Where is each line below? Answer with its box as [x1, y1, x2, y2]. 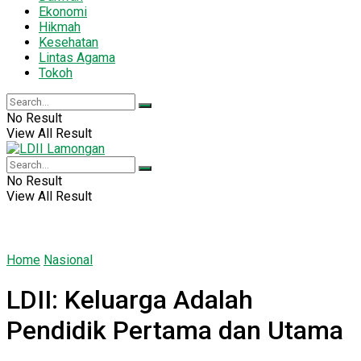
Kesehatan [39, 34, 98, 50]
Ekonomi [39, 3, 87, 19]
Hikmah [39, 19, 81, 35]
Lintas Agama [39, 49, 115, 65]
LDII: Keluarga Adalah [6, 284, 253, 316]
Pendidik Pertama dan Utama [6, 315, 343, 346]
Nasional [44, 251, 93, 268]
